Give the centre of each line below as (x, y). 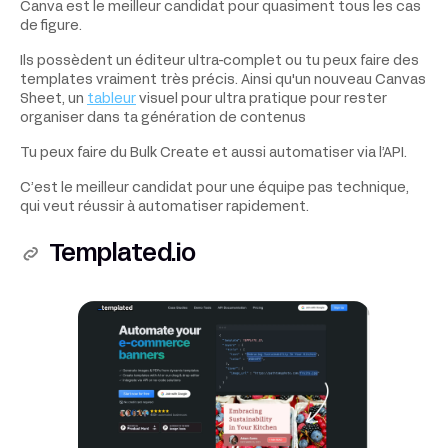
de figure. (51, 26)
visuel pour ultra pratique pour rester (261, 99)
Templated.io (122, 254)
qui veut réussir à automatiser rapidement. (164, 207)
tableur (111, 99)
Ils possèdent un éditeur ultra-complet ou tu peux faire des (219, 61)
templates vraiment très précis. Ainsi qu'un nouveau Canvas (223, 80)
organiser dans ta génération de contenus (163, 118)
